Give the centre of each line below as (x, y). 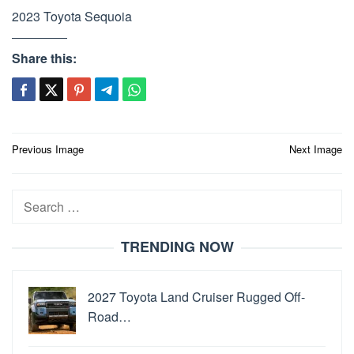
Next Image (316, 149)
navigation (61, 173)
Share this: (44, 58)
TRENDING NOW (177, 246)
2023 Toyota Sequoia (72, 16)
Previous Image (48, 149)
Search (32, 199)
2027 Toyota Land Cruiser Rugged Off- (196, 296)
